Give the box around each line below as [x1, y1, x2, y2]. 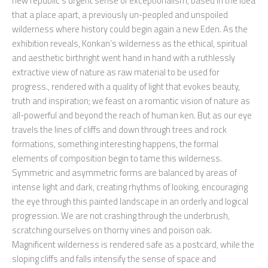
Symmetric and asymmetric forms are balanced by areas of [12, 165, 237, 179]
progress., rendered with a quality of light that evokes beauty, [12, 79, 240, 93]
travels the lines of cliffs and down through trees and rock [12, 122, 227, 136]
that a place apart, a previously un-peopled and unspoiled [12, 7, 228, 22]
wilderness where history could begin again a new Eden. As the [12, 22, 248, 36]
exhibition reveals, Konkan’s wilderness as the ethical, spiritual [12, 36, 247, 50]
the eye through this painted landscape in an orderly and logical [12, 194, 248, 208]
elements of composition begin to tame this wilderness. [12, 151, 222, 165]
